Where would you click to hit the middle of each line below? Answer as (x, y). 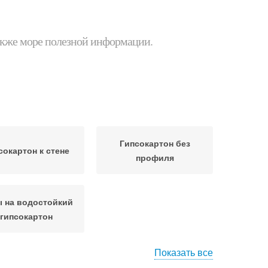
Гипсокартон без (155, 143)
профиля (155, 157)
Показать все (184, 252)
